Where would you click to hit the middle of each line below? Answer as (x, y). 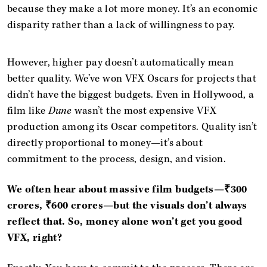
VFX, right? (35, 237)
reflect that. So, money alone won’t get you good (125, 221)
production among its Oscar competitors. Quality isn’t (132, 127)
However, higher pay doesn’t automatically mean (121, 62)
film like (28, 111)
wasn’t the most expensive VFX (144, 111)
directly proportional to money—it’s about (105, 143)
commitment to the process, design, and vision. (117, 159)
